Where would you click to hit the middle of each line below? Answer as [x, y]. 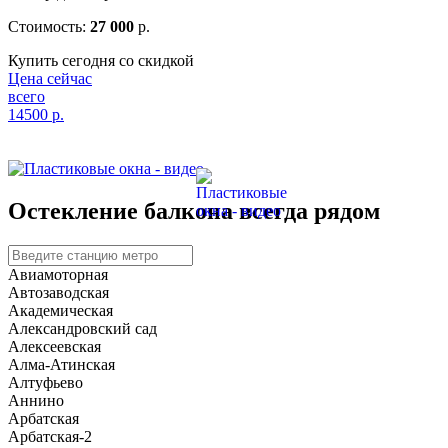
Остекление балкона [123, 210]
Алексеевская [54, 346]
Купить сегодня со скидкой [101, 61]
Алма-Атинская [61, 364]
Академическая [60, 310]
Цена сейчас [50, 79]
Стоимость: [49, 27]
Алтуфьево [45, 382]
